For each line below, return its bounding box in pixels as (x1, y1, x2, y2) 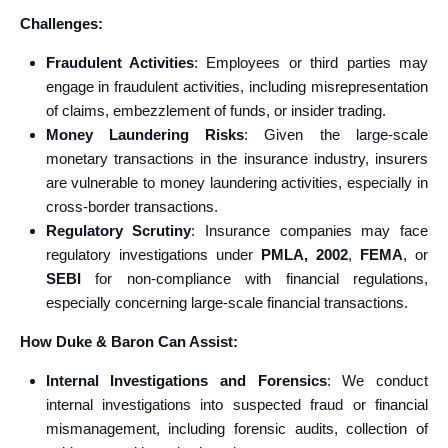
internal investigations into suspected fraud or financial (45, 396, 428, 413)
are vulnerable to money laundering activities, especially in (45, 174, 428, 191)
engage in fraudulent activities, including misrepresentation (45, 78, 428, 95)
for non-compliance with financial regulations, (80, 270, 428, 287)
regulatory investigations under (45, 246, 261, 263)
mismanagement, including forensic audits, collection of (45, 420, 428, 437)
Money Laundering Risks (45, 126, 245, 143)
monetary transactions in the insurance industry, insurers (45, 150, 428, 167)
